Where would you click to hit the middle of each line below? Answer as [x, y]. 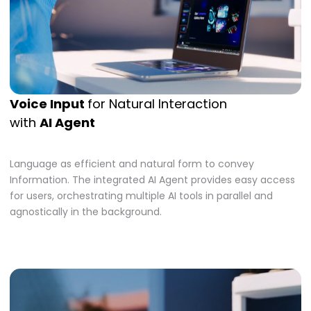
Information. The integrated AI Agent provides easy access [152, 179]
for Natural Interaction [157, 103]
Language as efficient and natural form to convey [132, 163]
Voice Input [49, 103]
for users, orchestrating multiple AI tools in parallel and [141, 195]
